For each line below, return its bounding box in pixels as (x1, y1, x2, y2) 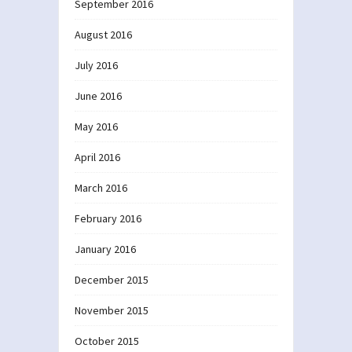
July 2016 (75, 57, 118, 72)
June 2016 (75, 88, 122, 103)
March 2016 (75, 180, 127, 195)
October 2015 (75, 333, 139, 348)
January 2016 (75, 241, 136, 256)
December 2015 (75, 272, 148, 287)
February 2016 (75, 211, 141, 225)
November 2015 (75, 302, 148, 317)
